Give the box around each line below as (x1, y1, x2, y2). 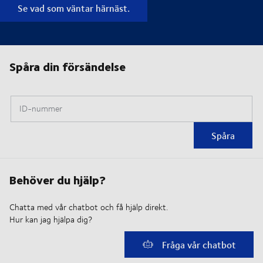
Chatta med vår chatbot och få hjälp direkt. (9, 200, 168, 213)
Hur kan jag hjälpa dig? (9, 213, 92, 225)
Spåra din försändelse (9, 56, 126, 75)
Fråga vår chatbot (159, 238, 236, 252)
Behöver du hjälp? (9, 170, 106, 188)
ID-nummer (19, 102, 62, 114)
